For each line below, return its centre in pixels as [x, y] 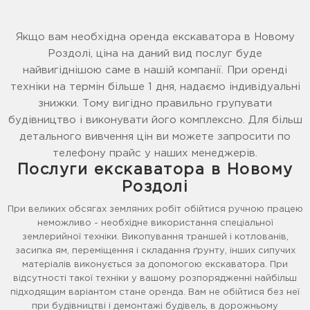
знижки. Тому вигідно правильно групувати [155, 104]
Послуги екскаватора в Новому [155, 171]
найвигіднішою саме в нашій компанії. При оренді [155, 71]
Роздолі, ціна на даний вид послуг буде [155, 54]
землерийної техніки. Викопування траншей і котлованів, [155, 237]
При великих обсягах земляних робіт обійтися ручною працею [155, 210]
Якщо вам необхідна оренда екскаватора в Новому [155, 37]
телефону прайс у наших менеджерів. [155, 154]
